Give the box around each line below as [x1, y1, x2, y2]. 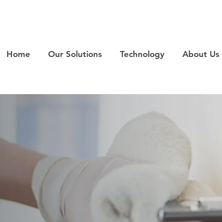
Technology [119, 49, 165, 59]
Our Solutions [48, 49, 102, 59]
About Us [182, 49, 220, 59]
